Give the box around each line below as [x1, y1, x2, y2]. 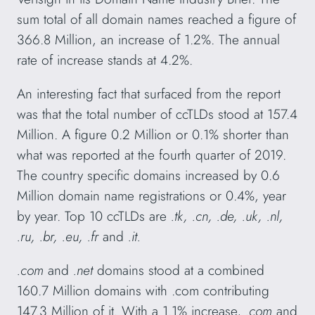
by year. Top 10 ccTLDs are [17, 206, 171, 226]
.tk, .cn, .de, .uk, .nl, [171, 206, 283, 226]
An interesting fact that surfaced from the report [17, 84, 281, 104]
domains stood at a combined [93, 260, 264, 281]
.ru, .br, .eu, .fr [17, 226, 98, 247]
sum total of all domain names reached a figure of [17, 8, 296, 29]
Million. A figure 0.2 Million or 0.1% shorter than [17, 124, 289, 145]
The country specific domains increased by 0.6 [17, 165, 280, 186]
